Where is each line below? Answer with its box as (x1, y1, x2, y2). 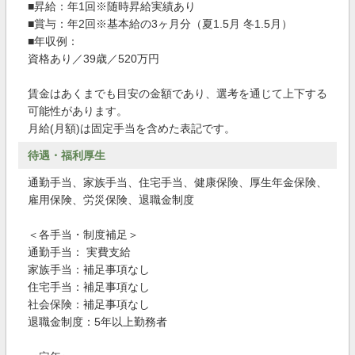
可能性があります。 (28, 105, 128, 117)
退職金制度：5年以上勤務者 (28, 315, 167, 328)
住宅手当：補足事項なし (28, 281, 150, 293)
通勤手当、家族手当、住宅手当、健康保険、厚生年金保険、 (28, 176, 327, 189)
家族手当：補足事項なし (28, 263, 150, 276)
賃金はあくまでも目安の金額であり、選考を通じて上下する (28, 87, 327, 100)
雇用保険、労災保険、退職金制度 (28, 193, 194, 206)
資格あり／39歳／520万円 (28, 52, 159, 65)
